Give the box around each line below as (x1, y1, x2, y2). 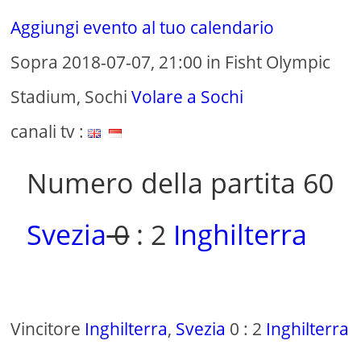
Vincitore (10, 317, 85, 341)
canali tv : (10, 120, 89, 143)
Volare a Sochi (131, 85, 244, 109)
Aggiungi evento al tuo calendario (10, 16, 275, 39)
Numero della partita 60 (27, 164, 334, 202)
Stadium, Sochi (10, 85, 132, 109)
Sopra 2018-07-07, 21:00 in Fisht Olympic (10, 51, 331, 74)
